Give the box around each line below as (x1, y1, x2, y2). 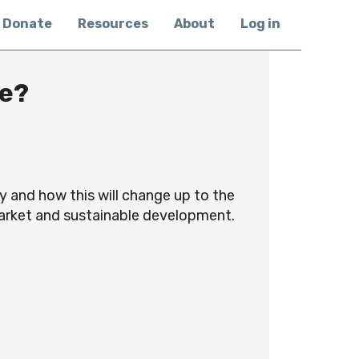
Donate (2, 15, 52, 31)
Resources (78, 15, 148, 31)
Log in (240, 15, 280, 31)
